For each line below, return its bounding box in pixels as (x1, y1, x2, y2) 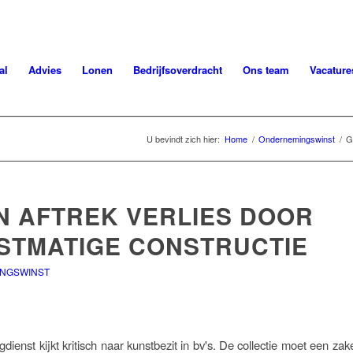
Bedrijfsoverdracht (133, 62, 223, 77)
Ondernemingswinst (258, 132, 335, 145)
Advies (28, 62, 62, 77)
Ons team (243, 62, 290, 77)
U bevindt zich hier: (147, 132, 220, 145)
